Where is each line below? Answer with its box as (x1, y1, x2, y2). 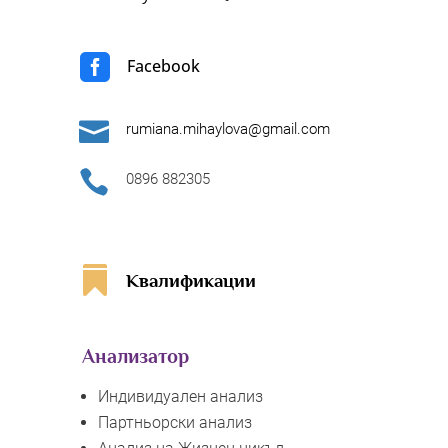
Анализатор (81, 344, 189, 367)
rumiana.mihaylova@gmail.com (125, 119, 330, 138)
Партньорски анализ (97, 412, 252, 432)
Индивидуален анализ (97, 386, 263, 406)
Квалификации (125, 269, 256, 291)
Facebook (126, 54, 200, 77)
